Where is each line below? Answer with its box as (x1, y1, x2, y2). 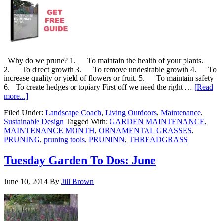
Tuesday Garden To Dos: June (4, 154, 156, 167)
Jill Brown (61, 177, 94, 186)
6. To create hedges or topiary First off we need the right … (4, 83, 194, 92)
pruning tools (44, 135, 85, 144)
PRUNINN (89, 135, 125, 144)
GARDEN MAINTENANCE (110, 117, 205, 126)
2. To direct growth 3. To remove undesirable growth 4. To (4, 65, 217, 74)
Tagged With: (66, 117, 110, 126)
